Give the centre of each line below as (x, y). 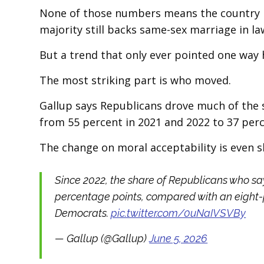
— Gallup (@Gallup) (102, 238)
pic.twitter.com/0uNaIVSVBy (179, 213)
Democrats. (83, 213)
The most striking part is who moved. (136, 80)
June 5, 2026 (179, 238)
